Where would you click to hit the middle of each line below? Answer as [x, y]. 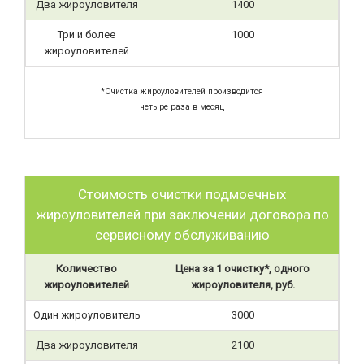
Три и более [87, 35]
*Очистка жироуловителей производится [182, 91]
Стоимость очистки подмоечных [182, 194]
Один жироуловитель [87, 315]
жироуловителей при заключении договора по [182, 214]
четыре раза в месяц [182, 107]
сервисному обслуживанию [182, 235]
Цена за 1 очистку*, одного [243, 269]
